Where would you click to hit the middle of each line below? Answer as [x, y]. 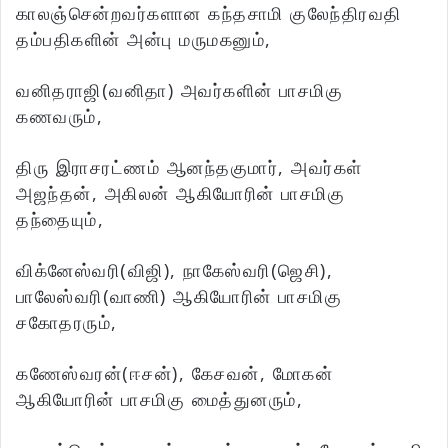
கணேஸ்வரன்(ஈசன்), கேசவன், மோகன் [174, 373]
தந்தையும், [60, 219]
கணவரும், [59, 116]
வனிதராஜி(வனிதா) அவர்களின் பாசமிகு [179, 90]
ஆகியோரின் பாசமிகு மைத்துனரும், [159, 399]
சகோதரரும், [67, 322]
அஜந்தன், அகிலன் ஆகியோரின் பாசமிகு [180, 193]
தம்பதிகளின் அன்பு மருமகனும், [144, 39]
